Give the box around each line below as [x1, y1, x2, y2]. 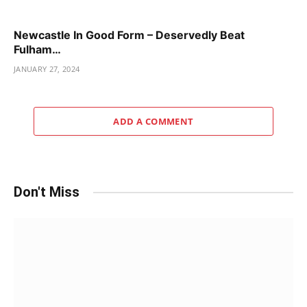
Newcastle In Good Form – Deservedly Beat [14, 28, 245, 42]
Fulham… [14, 42, 61, 57]
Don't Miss [14, 184, 79, 201]
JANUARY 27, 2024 [14, 64, 80, 75]
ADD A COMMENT [113, 115, 194, 128]
